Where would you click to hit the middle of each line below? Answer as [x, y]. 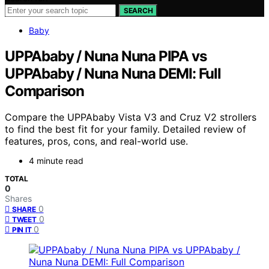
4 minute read [56, 161]
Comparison [45, 91]
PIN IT [22, 230]
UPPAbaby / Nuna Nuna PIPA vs [106, 56]
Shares [18, 199]
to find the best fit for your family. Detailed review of [125, 129]
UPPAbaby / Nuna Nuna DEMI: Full [113, 73]
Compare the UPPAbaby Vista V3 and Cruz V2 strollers [131, 117]
